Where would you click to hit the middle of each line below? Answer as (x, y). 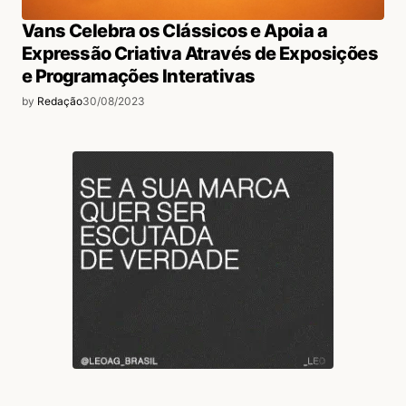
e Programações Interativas (139, 77)
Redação (60, 101)
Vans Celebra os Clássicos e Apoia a (174, 31)
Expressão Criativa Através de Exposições (200, 54)
